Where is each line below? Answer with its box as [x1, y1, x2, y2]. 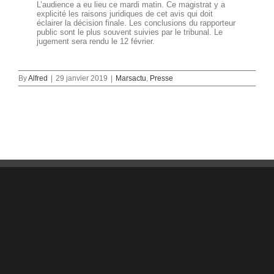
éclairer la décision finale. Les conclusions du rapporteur [37, 18, 235, 28]
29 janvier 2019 [56, 74, 108, 83]
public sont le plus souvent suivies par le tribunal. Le [37, 28, 223, 37]
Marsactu [116, 74, 146, 83]
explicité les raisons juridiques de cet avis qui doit [37, 9, 213, 18]
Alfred [28, 74, 48, 83]
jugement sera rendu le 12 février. [37, 37, 155, 46]
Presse [150, 74, 173, 83]
